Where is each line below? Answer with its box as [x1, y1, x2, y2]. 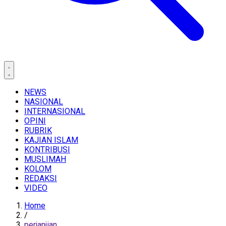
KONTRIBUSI [24, 145, 70, 154]
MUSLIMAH [24, 154, 66, 164]
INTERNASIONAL [24, 106, 85, 116]
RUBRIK [24, 126, 52, 135]
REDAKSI [24, 174, 57, 183]
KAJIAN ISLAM [24, 135, 78, 145]
